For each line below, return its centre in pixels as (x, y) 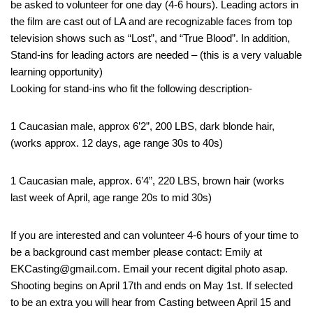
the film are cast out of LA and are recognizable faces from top (151, 21)
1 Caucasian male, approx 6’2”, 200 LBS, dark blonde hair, (143, 126)
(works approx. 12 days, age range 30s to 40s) (117, 143)
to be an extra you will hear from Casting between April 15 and (151, 302)
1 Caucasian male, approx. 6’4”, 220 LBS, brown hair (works (147, 180)
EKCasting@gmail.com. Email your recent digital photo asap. (149, 268)
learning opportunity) (57, 71)
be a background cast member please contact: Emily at (136, 252)
